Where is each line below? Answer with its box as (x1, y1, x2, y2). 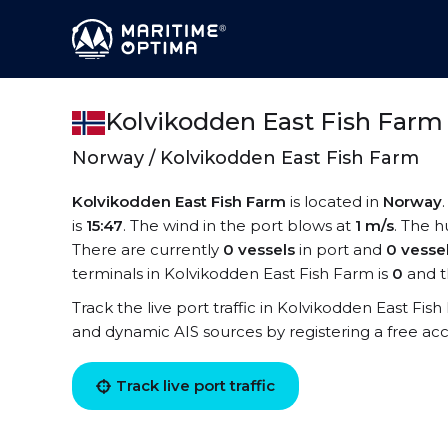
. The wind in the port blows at (123, 216, 355, 235)
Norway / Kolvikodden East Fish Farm (72, 147, 419, 169)
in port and (295, 240, 386, 259)
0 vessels (223, 240, 295, 259)
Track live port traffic (116, 376, 275, 395)
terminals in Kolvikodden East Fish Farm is (72, 264, 392, 283)
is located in (286, 192, 383, 211)
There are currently (72, 240, 223, 259)
